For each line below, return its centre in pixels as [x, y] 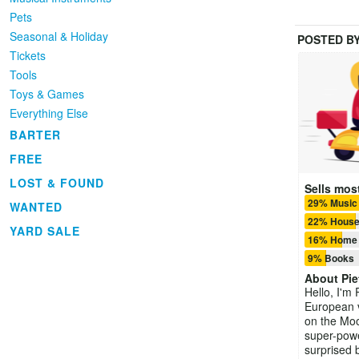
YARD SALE [45, 231]
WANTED [36, 207]
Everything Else [49, 113]
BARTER [35, 135]
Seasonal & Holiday [59, 36]
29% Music [332, 203]
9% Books [331, 258]
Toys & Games [47, 94]
